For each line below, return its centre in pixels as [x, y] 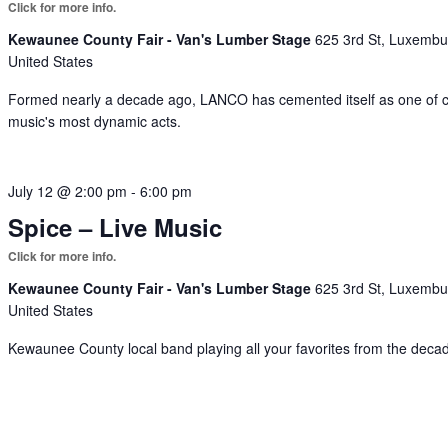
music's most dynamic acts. [95, 120]
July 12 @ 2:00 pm [68, 190]
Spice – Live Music [115, 226]
